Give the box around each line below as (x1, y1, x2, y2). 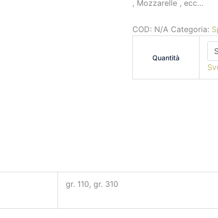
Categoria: (171, 24, 212, 34)
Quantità (152, 54, 180, 62)
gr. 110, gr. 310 (66, 179, 118, 189)
